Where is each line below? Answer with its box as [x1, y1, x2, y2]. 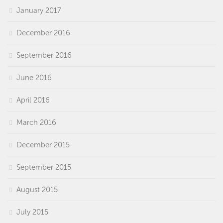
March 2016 [16, 117, 56, 127]
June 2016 [16, 73, 52, 82]
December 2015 [16, 140, 70, 149]
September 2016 [16, 50, 72, 60]
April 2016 [16, 95, 50, 105]
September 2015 [16, 162, 71, 172]
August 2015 [16, 185, 58, 194]
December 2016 [16, 28, 70, 37]
